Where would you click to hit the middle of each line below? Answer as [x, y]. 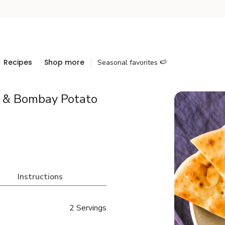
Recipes [18, 62]
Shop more [64, 62]
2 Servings [88, 208]
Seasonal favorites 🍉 [132, 63]
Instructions [40, 177]
